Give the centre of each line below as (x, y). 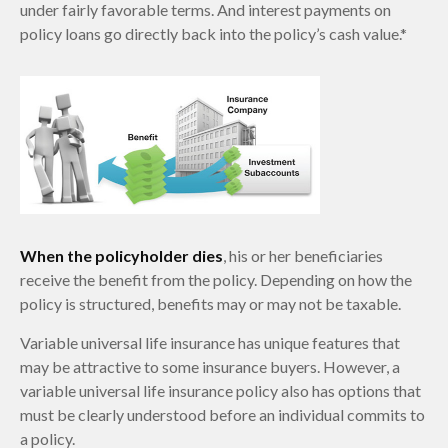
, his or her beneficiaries (303, 255)
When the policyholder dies (121, 255)
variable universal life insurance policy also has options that (220, 390)
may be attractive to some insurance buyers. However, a (210, 366)
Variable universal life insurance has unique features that (210, 342)
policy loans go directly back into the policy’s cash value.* (213, 34)
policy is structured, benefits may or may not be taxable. (210, 303)
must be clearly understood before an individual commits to (222, 414)
